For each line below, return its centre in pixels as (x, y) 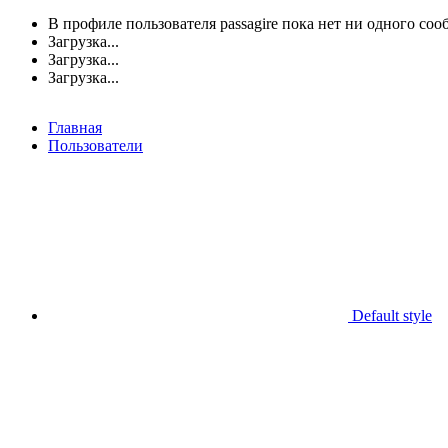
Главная (75, 127)
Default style (390, 315)
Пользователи (95, 145)
